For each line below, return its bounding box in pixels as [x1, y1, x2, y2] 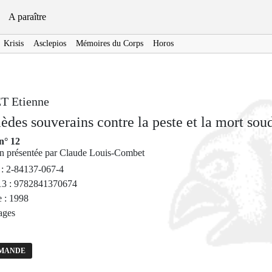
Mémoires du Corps [76, 39, 143, 48]
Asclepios [33, 39, 66, 48]
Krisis [4, 39, 24, 48]
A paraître [8, 12, 46, 22]
